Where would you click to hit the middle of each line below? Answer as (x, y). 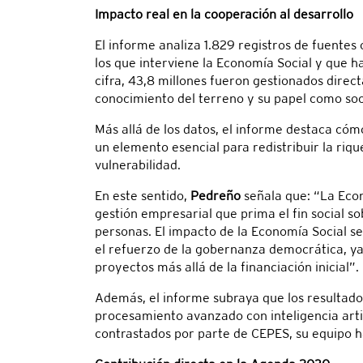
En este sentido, (143, 196)
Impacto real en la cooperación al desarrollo (224, 15)
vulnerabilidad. (138, 165)
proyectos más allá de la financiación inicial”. (227, 267)
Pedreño (216, 196)
